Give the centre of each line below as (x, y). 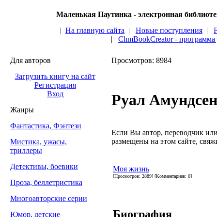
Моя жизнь (131, 169)
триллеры (26, 150)
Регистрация (55, 85)
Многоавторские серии (49, 198)
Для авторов (31, 60)
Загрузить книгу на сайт (55, 76)
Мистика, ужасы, (39, 142)
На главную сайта (95, 30)
